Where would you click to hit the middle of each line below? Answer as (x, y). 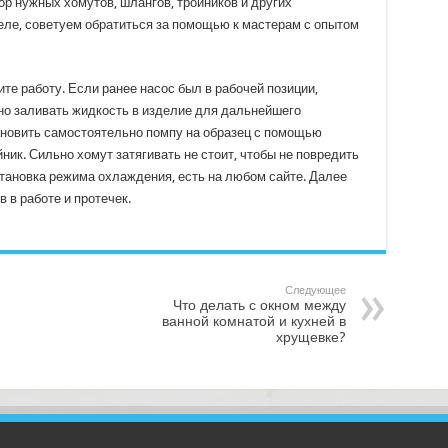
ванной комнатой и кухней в (253, 321)
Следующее (315, 290)
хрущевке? (310, 337)
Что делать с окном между (259, 305)
